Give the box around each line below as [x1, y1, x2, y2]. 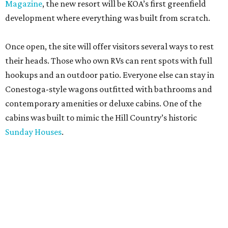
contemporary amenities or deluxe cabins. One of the [5, 98, 202, 108]
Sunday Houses [5, 126, 62, 137]
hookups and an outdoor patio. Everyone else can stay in [5, 69, 214, 80]
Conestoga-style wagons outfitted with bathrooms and [5, 83, 212, 94]
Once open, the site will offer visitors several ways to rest [5, 41, 214, 51]
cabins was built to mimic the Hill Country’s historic [5, 112, 197, 123]
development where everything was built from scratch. [5, 12, 210, 23]
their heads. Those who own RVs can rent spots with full [5, 55, 212, 66]
